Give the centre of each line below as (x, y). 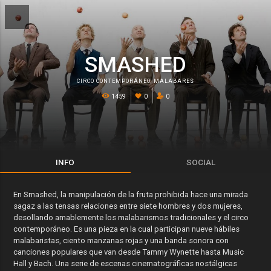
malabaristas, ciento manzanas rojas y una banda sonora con (121, 240)
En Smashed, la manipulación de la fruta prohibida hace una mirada (131, 194)
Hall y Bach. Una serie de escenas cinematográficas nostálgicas (126, 263)
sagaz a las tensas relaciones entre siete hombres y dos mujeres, (128, 206)
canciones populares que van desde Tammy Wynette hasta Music (129, 252)
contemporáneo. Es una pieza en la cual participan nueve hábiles (127, 229)
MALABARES (174, 81)
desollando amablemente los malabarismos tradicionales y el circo (131, 217)
